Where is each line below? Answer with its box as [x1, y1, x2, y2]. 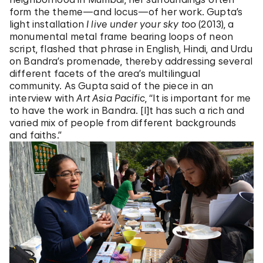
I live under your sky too [86, 18, 197, 30]
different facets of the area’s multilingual [9, 67, 200, 79]
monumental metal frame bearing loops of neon [9, 30, 234, 42]
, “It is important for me [144, 92, 251, 104]
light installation [9, 18, 87, 30]
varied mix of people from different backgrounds [9, 116, 237, 129]
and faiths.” [9, 129, 62, 141]
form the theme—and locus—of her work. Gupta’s [9, 5, 243, 18]
